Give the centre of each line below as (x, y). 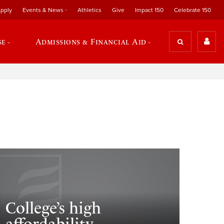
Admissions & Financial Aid (91, 41)
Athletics (89, 10)
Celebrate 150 (192, 10)
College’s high (53, 208)
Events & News (43, 10)
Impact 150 (149, 10)
